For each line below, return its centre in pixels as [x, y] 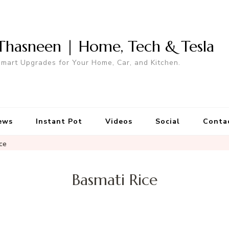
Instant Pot [59, 121]
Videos [119, 121]
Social [167, 121]
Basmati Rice [114, 180]
